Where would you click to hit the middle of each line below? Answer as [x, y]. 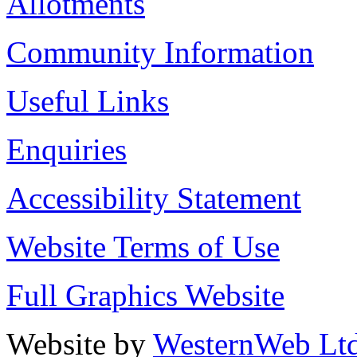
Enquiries [67, 150]
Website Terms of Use [143, 247]
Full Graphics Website [145, 296]
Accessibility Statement [154, 198]
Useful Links [88, 101]
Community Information [160, 53]
